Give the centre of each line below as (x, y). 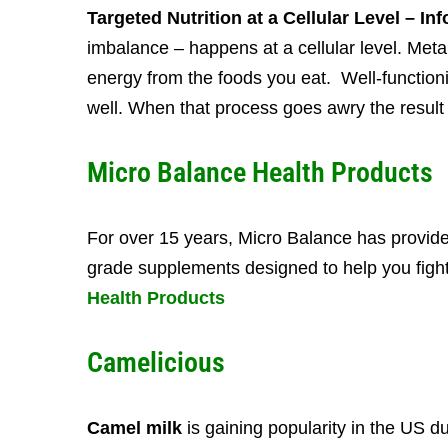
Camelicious (156, 362)
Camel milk (134, 428)
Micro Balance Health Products (260, 172)
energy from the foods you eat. (214, 78)
